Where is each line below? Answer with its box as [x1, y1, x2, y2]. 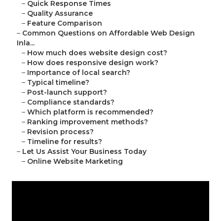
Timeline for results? [27, 137, 102, 147]
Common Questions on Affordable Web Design [22, 29, 195, 38]
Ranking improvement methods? [27, 117, 148, 127]
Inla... [17, 38, 35, 48]
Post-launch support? [27, 88, 107, 97]
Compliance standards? [27, 98, 114, 107]
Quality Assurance [27, 9, 93, 18]
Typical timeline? [27, 78, 89, 87]
